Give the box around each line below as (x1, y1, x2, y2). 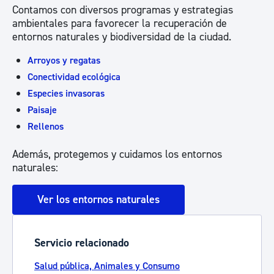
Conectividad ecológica (28, 71, 120, 83)
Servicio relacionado (34, 236, 129, 250)
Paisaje (28, 104, 57, 116)
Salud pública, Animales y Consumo (34, 260, 180, 272)
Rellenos (28, 120, 64, 133)
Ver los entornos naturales (37, 193, 160, 207)
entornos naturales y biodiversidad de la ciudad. (12, 30, 231, 44)
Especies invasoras (28, 87, 105, 100)
